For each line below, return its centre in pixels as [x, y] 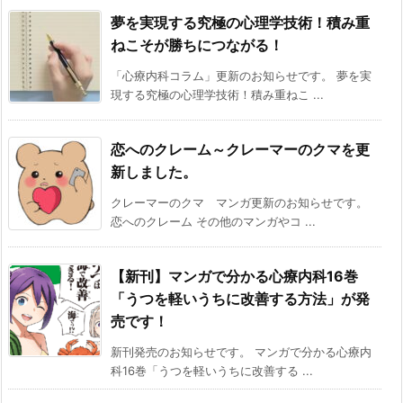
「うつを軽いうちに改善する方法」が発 [240, 299]
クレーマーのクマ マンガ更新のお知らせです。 [239, 203]
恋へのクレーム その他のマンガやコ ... [213, 222]
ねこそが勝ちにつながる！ [197, 45]
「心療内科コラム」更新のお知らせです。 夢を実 [241, 76]
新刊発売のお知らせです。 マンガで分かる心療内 [241, 352]
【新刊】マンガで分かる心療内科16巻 [234, 277]
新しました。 [154, 172]
